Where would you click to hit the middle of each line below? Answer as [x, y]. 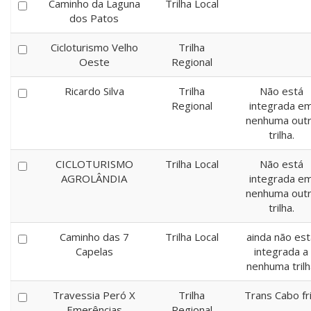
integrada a [281, 251]
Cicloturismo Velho [94, 47]
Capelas [94, 251]
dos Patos [94, 18]
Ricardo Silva [94, 91]
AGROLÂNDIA [94, 178]
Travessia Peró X [94, 295]
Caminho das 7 [94, 237]
